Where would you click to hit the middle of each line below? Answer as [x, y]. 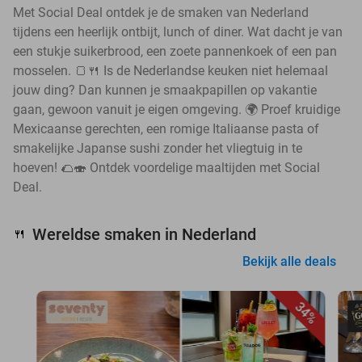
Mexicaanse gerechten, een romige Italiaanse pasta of [166, 128]
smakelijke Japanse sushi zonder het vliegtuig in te [158, 148]
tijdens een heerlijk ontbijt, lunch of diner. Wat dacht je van [178, 32]
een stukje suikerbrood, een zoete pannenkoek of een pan [175, 51]
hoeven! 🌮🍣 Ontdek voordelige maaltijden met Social [166, 167]
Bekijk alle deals [289, 261]
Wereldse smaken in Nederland [144, 234]
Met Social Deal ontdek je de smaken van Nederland [161, 12]
